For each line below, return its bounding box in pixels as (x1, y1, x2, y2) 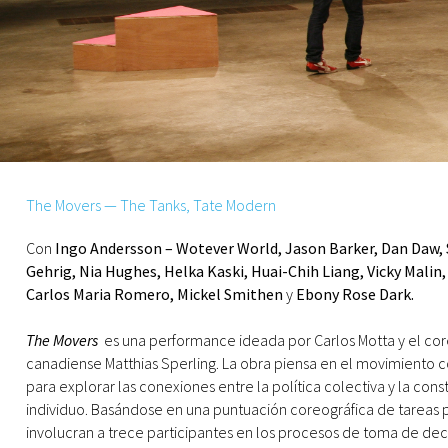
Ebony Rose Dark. (293, 284, 414, 304)
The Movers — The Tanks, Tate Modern (26, 195, 276, 215)
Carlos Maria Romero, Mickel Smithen (26, 284, 286, 304)
